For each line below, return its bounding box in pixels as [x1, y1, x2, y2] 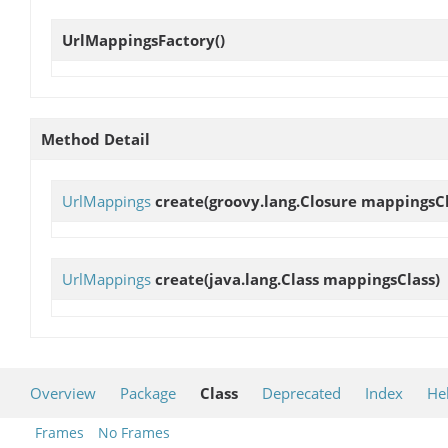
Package [120, 382, 176, 403]
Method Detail [41, 129, 150, 150]
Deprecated [262, 382, 341, 403]
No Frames [98, 422, 170, 442]
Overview [30, 382, 96, 403]
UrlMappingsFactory [62, 29, 215, 50]
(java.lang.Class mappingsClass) [204, 269, 440, 290]
